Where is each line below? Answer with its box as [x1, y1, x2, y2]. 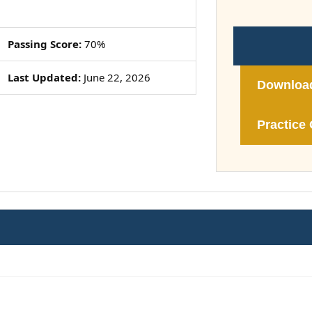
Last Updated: [7, 70, 81, 84]
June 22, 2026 [80, 70, 150, 84]
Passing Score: [7, 37, 81, 51]
